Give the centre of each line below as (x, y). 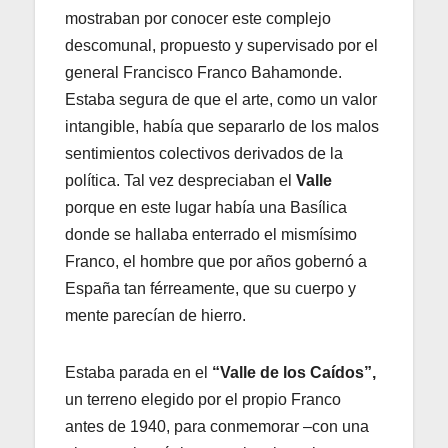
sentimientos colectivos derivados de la (204, 154)
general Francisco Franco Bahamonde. (203, 73)
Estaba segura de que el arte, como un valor (221, 100)
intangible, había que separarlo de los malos (222, 127)
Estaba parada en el (138, 373)
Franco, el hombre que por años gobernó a (216, 262)
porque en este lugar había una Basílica (206, 208)
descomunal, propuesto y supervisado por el (221, 46)
